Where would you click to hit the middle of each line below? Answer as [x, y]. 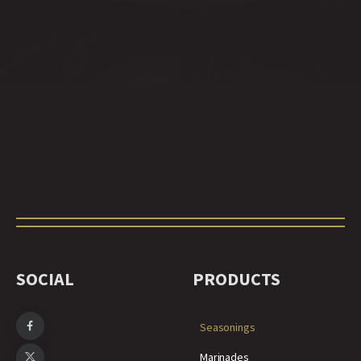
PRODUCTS [237, 278]
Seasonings [228, 327]
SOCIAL [45, 278]
